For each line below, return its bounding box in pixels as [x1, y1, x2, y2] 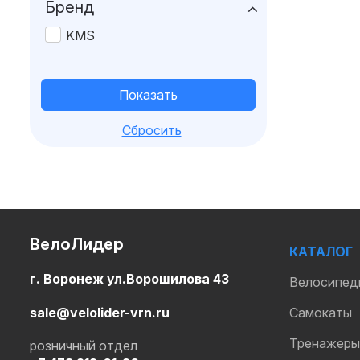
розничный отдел [30, 337, 137, 354]
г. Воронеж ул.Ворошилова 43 [30, 271, 229, 287]
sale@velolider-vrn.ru [30, 304, 170, 321]
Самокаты [288, 305, 352, 321]
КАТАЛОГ [288, 243, 353, 260]
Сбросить [121, 122, 182, 138]
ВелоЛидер [30, 235, 124, 254]
